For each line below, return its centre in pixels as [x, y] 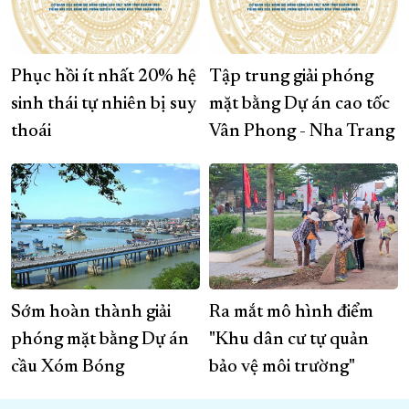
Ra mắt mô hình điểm [291, 313]
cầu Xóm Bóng [68, 367]
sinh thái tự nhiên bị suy [104, 105]
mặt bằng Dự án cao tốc [299, 105]
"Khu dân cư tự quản [289, 340]
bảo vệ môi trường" [282, 367]
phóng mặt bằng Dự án [100, 340]
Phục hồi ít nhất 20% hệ [104, 77]
